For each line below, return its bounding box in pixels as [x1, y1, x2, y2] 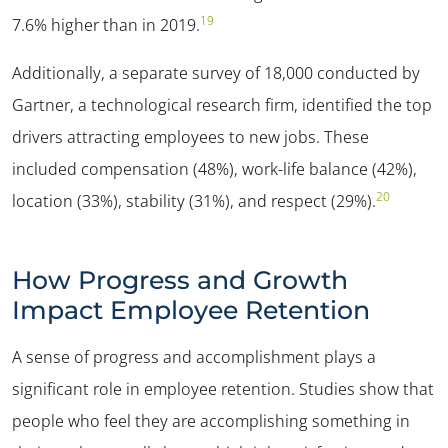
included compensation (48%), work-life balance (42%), [12, 158, 417, 181]
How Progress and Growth [12, 265, 348, 296]
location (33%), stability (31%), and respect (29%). [12, 190, 376, 213]
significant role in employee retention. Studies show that [12, 378, 434, 401]
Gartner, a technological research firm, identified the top [12, 94, 432, 117]
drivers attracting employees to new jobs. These [12, 126, 369, 149]
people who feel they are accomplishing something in [12, 410, 410, 433]
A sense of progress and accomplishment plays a [12, 346, 376, 369]
